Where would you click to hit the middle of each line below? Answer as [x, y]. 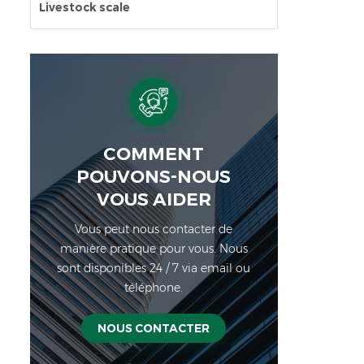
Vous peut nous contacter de [154, 229]
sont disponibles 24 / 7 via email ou [154, 268]
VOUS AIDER [154, 199]
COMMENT [154, 154]
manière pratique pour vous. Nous [154, 248]
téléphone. [154, 287]
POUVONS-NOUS [154, 176]
